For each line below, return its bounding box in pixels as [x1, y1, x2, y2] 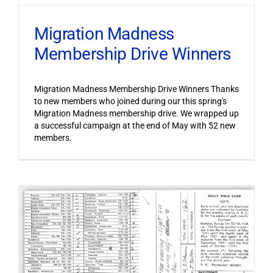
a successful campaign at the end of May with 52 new [34, 121, 236, 131]
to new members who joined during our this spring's [34, 96, 227, 107]
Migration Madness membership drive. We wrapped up [34, 108, 239, 119]
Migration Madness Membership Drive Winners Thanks [34, 84, 239, 94]
